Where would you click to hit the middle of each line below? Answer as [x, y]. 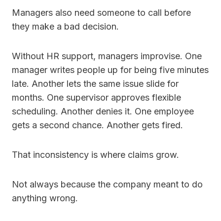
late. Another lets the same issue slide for [95, 84]
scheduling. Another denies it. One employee [103, 111]
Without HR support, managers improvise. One [107, 56]
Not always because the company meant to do [107, 184]
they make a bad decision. [65, 27]
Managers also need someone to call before [101, 13]
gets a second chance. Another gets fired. [97, 125]
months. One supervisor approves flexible [96, 98]
